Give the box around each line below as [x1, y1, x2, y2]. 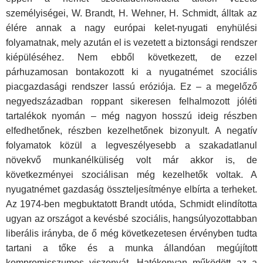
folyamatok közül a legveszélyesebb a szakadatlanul [6, 140, 257, 151]
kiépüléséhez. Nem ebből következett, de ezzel [6, 52, 257, 63]
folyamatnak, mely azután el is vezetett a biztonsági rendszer [6, 38, 257, 48]
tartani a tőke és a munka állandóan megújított [6, 243, 257, 254]
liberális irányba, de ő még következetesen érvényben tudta [6, 228, 257, 239]
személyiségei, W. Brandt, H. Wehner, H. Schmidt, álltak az [6, 8, 257, 19]
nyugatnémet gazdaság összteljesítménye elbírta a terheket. [6, 184, 257, 195]
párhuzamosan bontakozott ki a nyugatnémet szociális [6, 67, 257, 77]
